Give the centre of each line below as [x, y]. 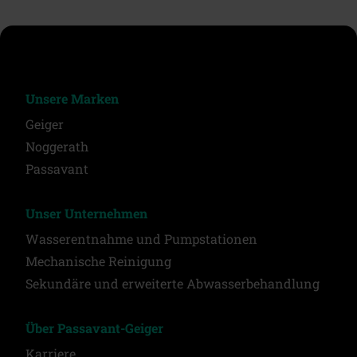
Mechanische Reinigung [98, 261]
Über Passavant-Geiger [94, 328]
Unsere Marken [72, 98]
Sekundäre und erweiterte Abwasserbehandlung [173, 283]
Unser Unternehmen [86, 213]
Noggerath [57, 146]
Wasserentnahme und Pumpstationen [141, 238]
